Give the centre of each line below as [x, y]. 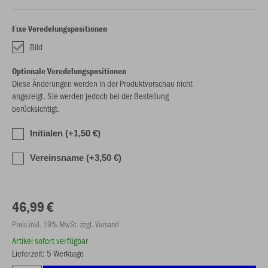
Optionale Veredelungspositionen [69, 71]
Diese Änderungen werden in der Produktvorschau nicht [102, 83]
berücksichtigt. [36, 108]
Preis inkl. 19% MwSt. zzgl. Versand [66, 224]
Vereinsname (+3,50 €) [76, 158]
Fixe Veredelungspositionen [60, 28]
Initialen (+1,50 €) [65, 133]
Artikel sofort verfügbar [50, 240]
